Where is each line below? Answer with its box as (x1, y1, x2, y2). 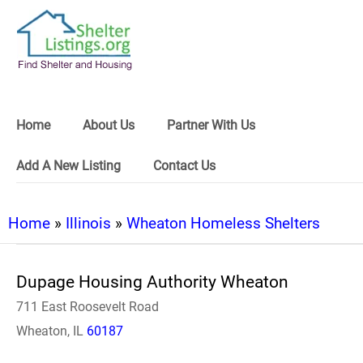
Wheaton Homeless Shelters (126, 214, 320, 233)
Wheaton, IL (16, 323, 87, 339)
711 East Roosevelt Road (16, 299, 159, 314)
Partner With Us (167, 117, 255, 133)
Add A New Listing (16, 158, 121, 173)
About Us (83, 117, 135, 133)
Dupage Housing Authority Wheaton (16, 272, 288, 292)
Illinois (66, 214, 111, 233)
